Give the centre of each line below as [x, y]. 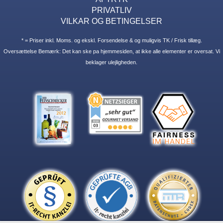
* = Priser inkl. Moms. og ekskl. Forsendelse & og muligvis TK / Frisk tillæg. [111, 40]
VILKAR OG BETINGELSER [111, 21]
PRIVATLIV [111, 10]
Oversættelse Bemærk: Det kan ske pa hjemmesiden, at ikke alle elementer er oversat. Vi [111, 51]
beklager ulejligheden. [111, 62]
